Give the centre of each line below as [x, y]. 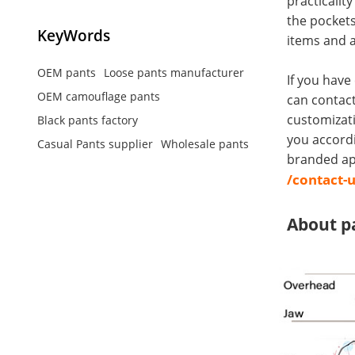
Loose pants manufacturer [174, 72]
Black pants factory [87, 120]
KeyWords [73, 36]
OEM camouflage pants [98, 96]
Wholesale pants [204, 143]
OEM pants [66, 72]
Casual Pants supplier [95, 143]
